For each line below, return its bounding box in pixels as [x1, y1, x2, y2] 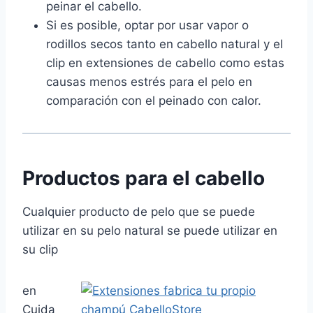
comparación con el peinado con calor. [46, 94, 261, 108]
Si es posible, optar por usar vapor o [46, 18, 249, 33]
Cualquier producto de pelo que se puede [22, 205, 255, 219]
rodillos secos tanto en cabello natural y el [46, 37, 283, 52]
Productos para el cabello [22, 166, 265, 191]
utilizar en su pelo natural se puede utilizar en [22, 224, 277, 238]
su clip [22, 242, 58, 257]
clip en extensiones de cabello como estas [46, 56, 284, 71]
